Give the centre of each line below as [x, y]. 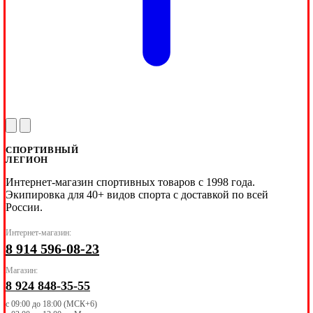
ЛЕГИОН [27, 159]
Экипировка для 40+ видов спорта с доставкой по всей [137, 194]
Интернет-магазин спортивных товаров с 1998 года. [130, 182]
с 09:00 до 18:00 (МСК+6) [51, 304]
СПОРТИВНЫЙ [42, 150]
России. [24, 207]
